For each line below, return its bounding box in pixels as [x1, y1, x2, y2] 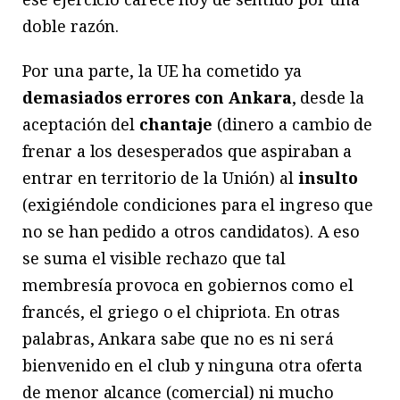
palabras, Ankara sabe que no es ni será [22, 327, 334, 349]
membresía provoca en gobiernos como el [22, 273, 354, 296]
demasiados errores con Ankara [22, 86, 292, 108]
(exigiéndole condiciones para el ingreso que [22, 193, 374, 215]
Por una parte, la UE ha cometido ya [22, 59, 302, 81]
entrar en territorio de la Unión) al [22, 166, 298, 188]
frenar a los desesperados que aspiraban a [22, 139, 353, 162]
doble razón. [22, 14, 120, 37]
